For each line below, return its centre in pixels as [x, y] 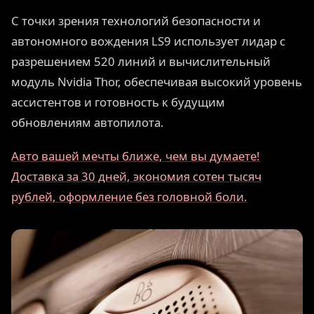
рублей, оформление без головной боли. [129, 197]
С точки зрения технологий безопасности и [136, 20]
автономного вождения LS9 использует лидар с [148, 41]
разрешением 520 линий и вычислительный [141, 61]
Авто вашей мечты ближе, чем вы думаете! [136, 156]
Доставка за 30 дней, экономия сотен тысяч [136, 177]
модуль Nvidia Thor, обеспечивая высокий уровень [157, 81]
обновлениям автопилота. [88, 122]
